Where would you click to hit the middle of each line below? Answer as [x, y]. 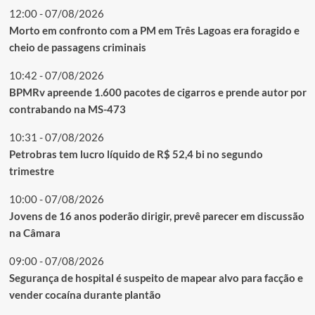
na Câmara [34, 233]
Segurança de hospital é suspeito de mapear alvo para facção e [156, 278]
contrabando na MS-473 [67, 109]
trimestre [31, 171]
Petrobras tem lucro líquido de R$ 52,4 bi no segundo [136, 154]
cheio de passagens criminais [77, 47]
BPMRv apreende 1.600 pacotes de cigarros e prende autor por [157, 92]
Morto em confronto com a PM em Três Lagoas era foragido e [154, 31]
